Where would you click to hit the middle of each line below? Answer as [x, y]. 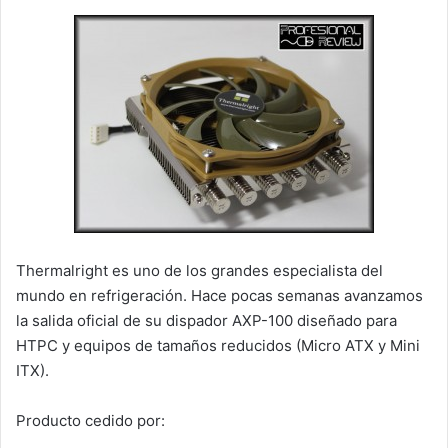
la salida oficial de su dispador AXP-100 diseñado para [206, 320]
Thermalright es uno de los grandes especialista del [199, 270]
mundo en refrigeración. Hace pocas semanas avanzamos [219, 295]
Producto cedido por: [90, 420]
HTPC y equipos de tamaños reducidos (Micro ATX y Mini [218, 345]
